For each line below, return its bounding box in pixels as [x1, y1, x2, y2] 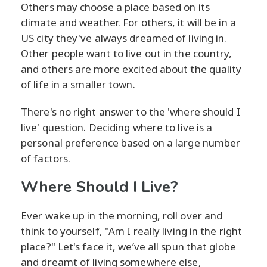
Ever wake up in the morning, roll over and [21, 209, 223, 223]
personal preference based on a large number [21, 136, 241, 150]
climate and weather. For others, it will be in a [21, 15, 236, 30]
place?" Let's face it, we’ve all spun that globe [21, 240, 236, 254]
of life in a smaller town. [21, 77, 135, 92]
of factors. [21, 151, 71, 166]
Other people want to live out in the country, [21, 46, 232, 61]
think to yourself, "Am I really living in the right [21, 224, 243, 238]
